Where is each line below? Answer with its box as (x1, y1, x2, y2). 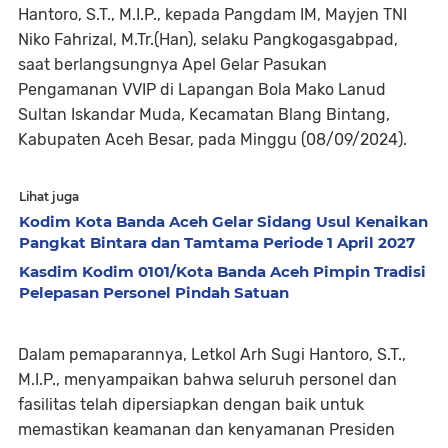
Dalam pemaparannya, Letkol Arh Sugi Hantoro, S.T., (18, 345, 406, 365)
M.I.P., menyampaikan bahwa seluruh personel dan (18, 370, 397, 390)
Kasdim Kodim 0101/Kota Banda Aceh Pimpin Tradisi (19, 262, 426, 282)
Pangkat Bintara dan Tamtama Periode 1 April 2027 (19, 233, 415, 253)
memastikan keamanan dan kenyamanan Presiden (18, 420, 395, 440)
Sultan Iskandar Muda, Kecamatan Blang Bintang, (18, 105, 390, 125)
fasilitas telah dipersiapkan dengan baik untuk (18, 395, 364, 415)
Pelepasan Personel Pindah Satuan (19, 283, 289, 303)
